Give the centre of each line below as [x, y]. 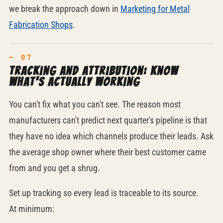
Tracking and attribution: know [93, 71]
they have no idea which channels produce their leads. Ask [111, 136]
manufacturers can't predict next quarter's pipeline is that [108, 120]
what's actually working [74, 82]
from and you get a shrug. [54, 168]
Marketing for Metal [155, 9]
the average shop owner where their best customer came [107, 152]
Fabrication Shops [41, 25]
